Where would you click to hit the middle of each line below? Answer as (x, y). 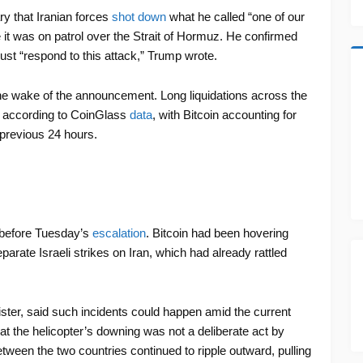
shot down (139, 17)
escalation (119, 233)
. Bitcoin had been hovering (217, 233)
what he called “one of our (235, 17)
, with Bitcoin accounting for (224, 115)
